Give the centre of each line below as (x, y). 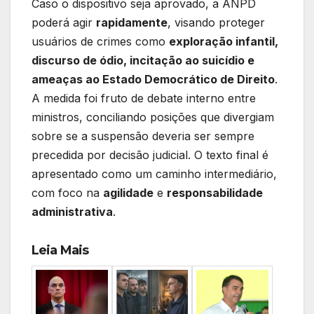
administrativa (72, 212)
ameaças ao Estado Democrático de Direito (153, 80)
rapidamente (132, 23)
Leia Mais (60, 251)
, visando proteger (216, 23)
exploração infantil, (224, 42)
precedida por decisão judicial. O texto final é (150, 155)
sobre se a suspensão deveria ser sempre (143, 136)
